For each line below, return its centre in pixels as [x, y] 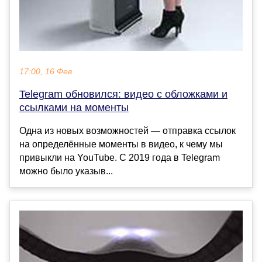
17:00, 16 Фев [46, 72]
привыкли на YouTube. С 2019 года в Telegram [120, 158]
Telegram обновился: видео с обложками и [123, 94]
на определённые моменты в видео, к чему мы [121, 144]
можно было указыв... [66, 171]
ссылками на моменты [74, 108]
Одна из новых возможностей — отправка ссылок [127, 131]
